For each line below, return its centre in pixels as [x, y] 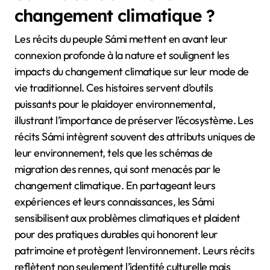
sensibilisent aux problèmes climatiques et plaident [127, 218]
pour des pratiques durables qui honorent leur [116, 234]
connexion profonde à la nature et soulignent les [122, 55]
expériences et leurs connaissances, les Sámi [115, 201]
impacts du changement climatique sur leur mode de [132, 71]
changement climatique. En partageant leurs [115, 185]
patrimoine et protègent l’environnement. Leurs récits [135, 250]
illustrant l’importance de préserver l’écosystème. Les [134, 120]
